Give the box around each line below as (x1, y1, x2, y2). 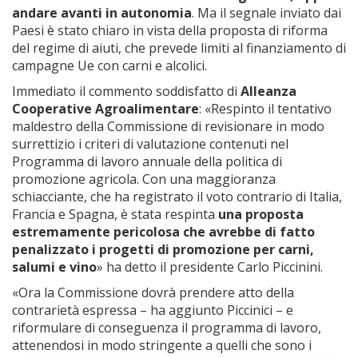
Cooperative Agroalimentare (12, 100, 199, 118)
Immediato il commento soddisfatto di (12, 82, 237, 101)
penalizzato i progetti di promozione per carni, (12, 241, 314, 259)
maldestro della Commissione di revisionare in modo (12, 117, 324, 136)
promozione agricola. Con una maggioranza (12, 170, 276, 189)
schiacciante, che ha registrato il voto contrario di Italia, (12, 188, 342, 206)
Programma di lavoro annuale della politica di (12, 153, 282, 171)
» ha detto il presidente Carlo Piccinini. (97, 258, 323, 276)
